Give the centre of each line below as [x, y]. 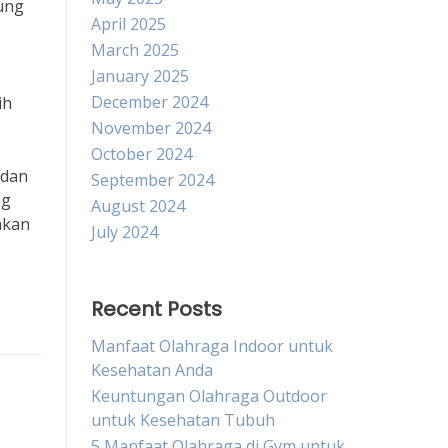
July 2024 [124, 232]
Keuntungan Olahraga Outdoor [209, 396]
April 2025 [128, 24]
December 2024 [149, 102]
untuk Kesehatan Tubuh [183, 420]
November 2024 [151, 128]
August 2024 [138, 206]
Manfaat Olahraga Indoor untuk [212, 346]
